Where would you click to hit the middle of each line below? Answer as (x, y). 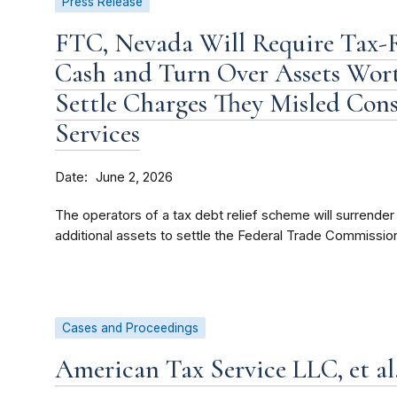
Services (97, 134)
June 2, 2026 (134, 178)
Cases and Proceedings (130, 328)
